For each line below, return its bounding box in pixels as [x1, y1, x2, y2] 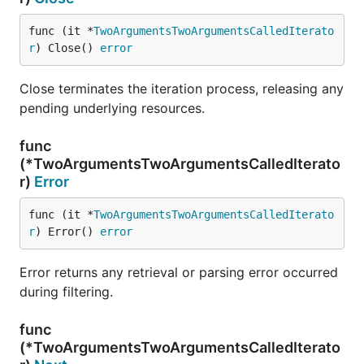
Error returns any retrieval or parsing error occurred [19, 264, 338, 280]
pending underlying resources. [19, 100, 205, 116]
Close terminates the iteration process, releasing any [19, 80, 344, 97]
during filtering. [19, 284, 113, 300]
